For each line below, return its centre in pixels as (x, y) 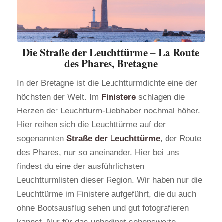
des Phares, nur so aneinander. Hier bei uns (98, 153)
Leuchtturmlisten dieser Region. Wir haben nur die (109, 180)
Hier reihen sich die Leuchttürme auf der (91, 125)
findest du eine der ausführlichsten (80, 166)
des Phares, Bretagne (111, 63)
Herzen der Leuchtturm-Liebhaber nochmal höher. (108, 111)
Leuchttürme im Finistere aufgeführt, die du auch (106, 194)
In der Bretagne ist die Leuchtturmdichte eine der (107, 83)
